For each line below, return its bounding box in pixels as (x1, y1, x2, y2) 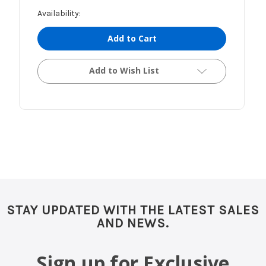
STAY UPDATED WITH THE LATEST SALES (7, 202, 259, 218)
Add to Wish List (89, 65, 160, 77)
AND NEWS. (97, 216, 169, 232)
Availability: (37, 8, 81, 19)
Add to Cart (107, 33, 157, 45)
